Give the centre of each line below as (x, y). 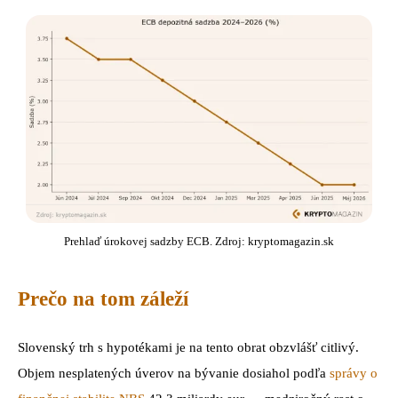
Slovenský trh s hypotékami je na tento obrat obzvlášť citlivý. (188, 348)
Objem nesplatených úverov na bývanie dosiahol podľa (174, 374)
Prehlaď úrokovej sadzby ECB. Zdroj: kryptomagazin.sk (199, 242)
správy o (354, 374)
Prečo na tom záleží (103, 298)
